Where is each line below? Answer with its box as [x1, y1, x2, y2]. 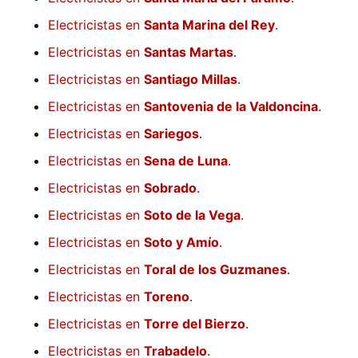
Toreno [144, 288, 189, 305]
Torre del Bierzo [144, 316, 245, 332]
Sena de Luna [144, 153, 228, 169]
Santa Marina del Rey [144, 17, 275, 34]
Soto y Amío [144, 234, 219, 251]
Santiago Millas [144, 71, 237, 88]
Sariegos [144, 125, 199, 142]
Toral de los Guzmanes [144, 261, 287, 278]
